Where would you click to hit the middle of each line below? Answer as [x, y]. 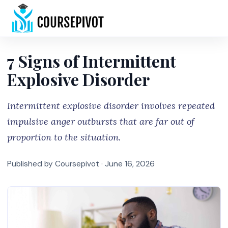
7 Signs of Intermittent [92, 61]
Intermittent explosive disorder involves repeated [111, 106]
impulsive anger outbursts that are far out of [101, 121]
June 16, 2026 [130, 164]
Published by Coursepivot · [56, 164]
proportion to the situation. [64, 137]
